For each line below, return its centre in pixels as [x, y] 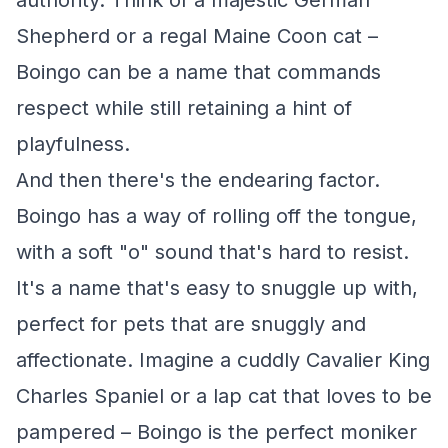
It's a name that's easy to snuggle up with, [217, 288]
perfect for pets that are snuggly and [191, 324]
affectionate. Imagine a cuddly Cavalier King [223, 360]
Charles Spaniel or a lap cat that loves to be [224, 396]
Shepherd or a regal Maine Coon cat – [197, 36]
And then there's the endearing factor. [198, 180]
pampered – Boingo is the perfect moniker [216, 432]
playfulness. [73, 144]
